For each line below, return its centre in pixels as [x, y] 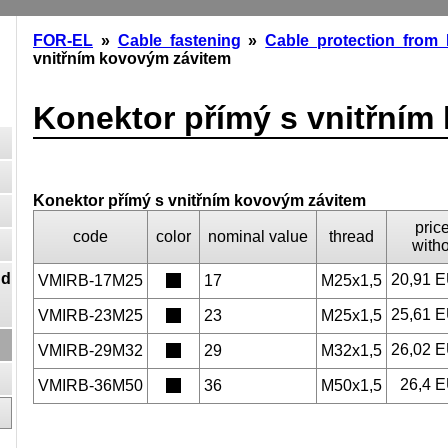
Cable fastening [179, 40]
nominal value [258, 237]
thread [351, 237]
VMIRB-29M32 [90, 351]
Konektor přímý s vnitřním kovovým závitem [199, 201]
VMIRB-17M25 [90, 281]
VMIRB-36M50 [90, 386]
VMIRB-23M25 [90, 316]
